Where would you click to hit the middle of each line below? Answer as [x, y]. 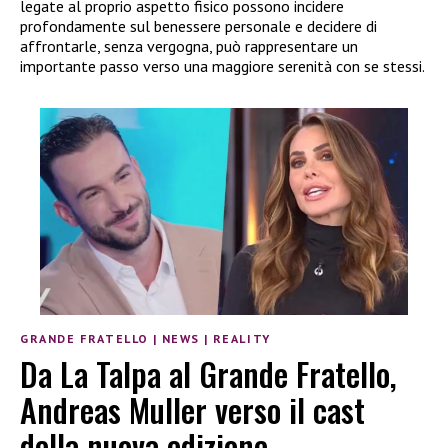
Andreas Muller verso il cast [192, 409]
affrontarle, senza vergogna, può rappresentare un [189, 46]
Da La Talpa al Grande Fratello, [208, 373]
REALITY [241, 339]
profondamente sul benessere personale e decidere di [198, 26]
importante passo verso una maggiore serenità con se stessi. [222, 66]
